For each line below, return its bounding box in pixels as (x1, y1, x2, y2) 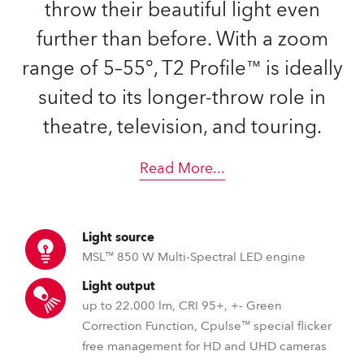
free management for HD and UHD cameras (82, 338, 327, 354)
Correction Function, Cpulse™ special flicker (82, 318, 331, 334)
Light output (82, 278, 155, 294)
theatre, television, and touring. (42, 114, 322, 141)
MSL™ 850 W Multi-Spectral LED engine (82, 249, 305, 265)
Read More (139, 158, 213, 179)
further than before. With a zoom (36, 26, 328, 53)
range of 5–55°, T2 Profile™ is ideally (21, 55, 343, 82)
